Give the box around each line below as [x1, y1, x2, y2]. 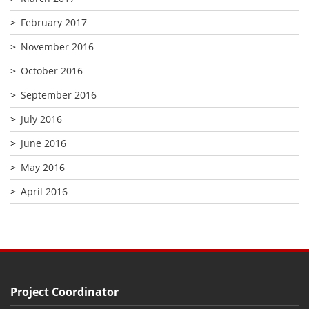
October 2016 [21, 63, 83, 77]
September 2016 [21, 88, 97, 101]
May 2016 [21, 160, 65, 174]
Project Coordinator [10, 283, 119, 299]
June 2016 [21, 136, 66, 150]
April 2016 [21, 184, 68, 198]
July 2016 [21, 112, 62, 126]
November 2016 [21, 39, 94, 53]
